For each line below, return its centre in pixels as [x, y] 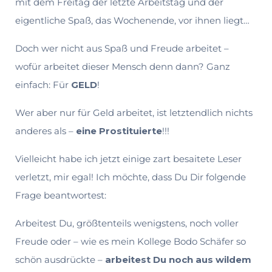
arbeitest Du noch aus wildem [178, 259]
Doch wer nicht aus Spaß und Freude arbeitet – [122, 48]
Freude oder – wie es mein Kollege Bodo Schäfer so [131, 241]
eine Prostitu [107, 131]
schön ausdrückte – [60, 259]
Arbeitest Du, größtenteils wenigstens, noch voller [127, 223]
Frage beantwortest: [61, 195]
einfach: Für [43, 84]
